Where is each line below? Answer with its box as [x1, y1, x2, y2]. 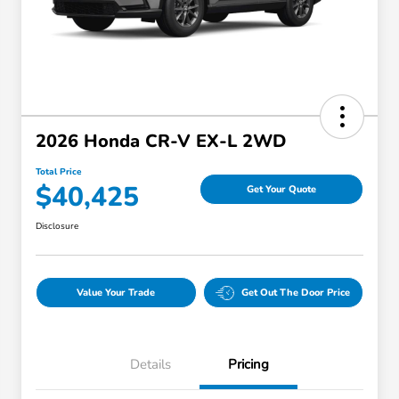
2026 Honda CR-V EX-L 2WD [36, 129, 286, 154]
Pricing [228, 355, 269, 374]
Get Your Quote [247, 182, 316, 196]
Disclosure [36, 220, 78, 233]
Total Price [36, 166, 81, 179]
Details [130, 355, 171, 374]
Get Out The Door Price [241, 286, 351, 300]
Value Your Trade [77, 286, 156, 300]
